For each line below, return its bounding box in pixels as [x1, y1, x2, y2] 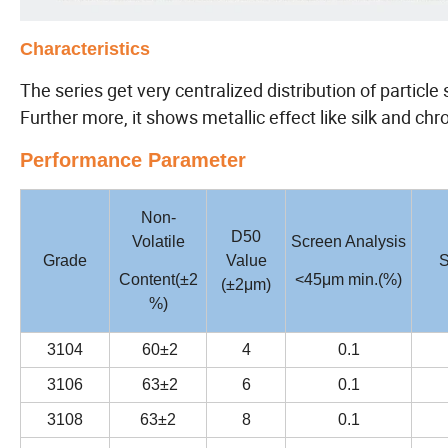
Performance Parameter [20, 149, 246, 172]
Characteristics [20, 39, 150, 60]
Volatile [131, 233, 185, 251]
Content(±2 [118, 271, 198, 289]
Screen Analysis [291, 233, 406, 251]
